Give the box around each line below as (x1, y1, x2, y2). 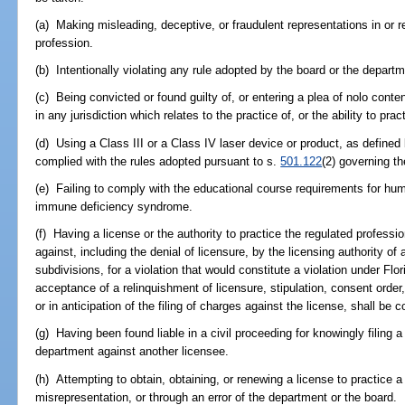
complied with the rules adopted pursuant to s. (35, 154, 281, 168)
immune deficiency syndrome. (35, 199, 193, 213)
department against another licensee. (35, 344, 230, 359)
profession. (35, 36, 94, 50)
